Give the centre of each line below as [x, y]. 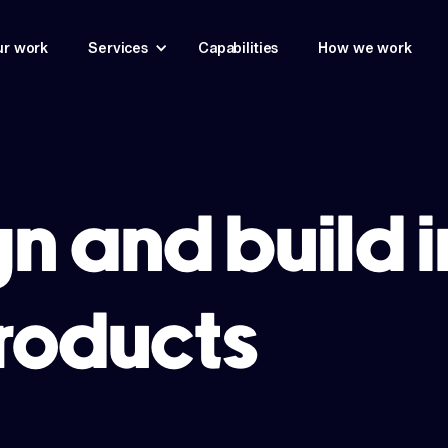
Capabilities [238, 47]
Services [118, 47]
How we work [365, 47]
